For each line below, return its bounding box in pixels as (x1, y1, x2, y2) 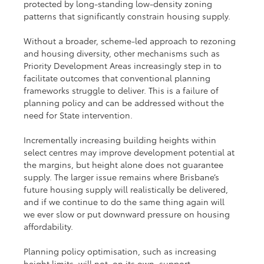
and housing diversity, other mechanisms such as (24, 47, 223, 59)
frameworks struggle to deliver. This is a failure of (24, 84, 222, 96)
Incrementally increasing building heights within (24, 133, 219, 146)
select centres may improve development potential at (24, 146, 237, 158)
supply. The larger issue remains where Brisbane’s (24, 170, 222, 183)
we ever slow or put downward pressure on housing (24, 207, 233, 220)
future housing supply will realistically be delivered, (24, 183, 231, 195)
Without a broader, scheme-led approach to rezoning (24, 34, 239, 47)
